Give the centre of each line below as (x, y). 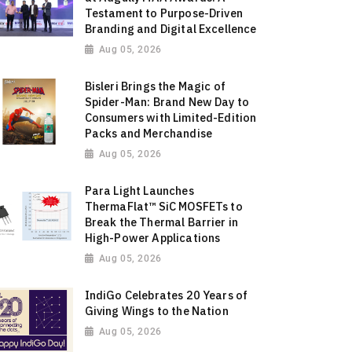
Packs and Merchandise (148, 134)
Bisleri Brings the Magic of (155, 86)
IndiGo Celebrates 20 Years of (166, 295)
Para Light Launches (139, 190)
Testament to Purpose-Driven (163, 13)
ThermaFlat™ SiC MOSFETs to (163, 206)
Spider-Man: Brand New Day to (167, 102)
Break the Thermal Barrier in (161, 222)
